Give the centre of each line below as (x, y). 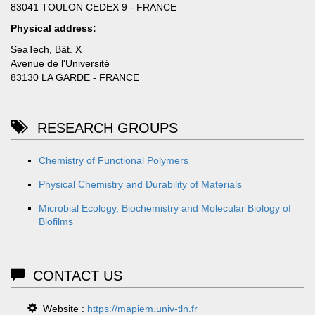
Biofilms (56, 221)
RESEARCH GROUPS (101, 128)
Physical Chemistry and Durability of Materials (140, 184)
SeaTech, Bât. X (46, 49)
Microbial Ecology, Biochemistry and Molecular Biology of (165, 208)
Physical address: (53, 28)
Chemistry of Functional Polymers (114, 160)
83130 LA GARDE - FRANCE (75, 77)
